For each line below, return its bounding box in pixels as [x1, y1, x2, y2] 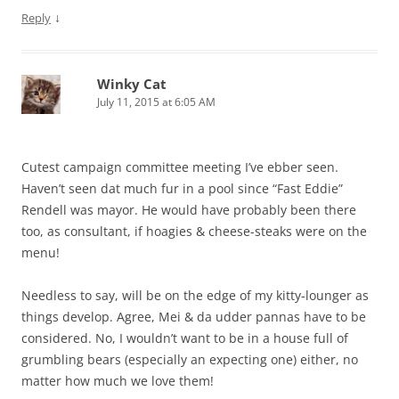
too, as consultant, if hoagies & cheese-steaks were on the [21, 223, 367, 240]
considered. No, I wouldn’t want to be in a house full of [21, 330, 348, 347]
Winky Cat [97, 75, 167, 94]
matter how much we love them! [21, 372, 214, 390]
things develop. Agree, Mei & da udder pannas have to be [21, 308, 366, 326]
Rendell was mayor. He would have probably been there [21, 201, 356, 219]
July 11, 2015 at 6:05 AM [97, 94, 216, 110]
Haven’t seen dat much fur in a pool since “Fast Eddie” [21, 180, 343, 198]
